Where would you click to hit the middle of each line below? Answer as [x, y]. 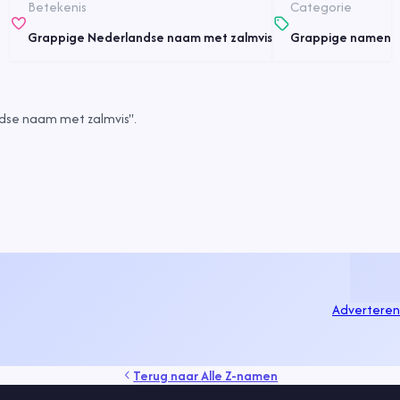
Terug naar [167, 375]
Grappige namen [340, 37]
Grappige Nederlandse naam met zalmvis [150, 37]
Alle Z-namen [240, 375]
